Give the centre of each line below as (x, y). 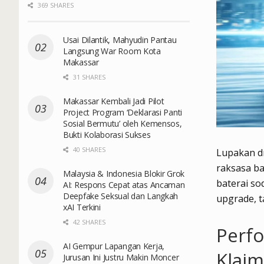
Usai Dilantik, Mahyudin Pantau (120, 39)
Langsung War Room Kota (112, 51)
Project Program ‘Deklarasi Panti (123, 112)
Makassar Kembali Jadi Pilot (114, 101)
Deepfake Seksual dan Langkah (121, 196)
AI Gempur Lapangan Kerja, (114, 246)
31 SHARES (88, 77)
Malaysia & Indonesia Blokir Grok (124, 173)
